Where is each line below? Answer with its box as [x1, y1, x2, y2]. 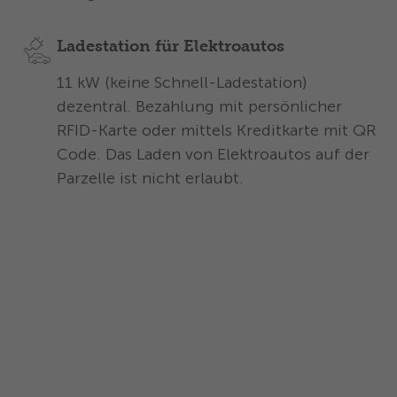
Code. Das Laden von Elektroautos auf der [57, 144, 370, 164]
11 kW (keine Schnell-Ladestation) [57, 72, 307, 92]
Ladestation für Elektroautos [57, 36, 284, 57]
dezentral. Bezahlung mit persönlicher [57, 96, 342, 116]
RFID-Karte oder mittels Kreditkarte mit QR [57, 120, 376, 140]
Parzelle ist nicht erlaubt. [57, 167, 244, 188]
